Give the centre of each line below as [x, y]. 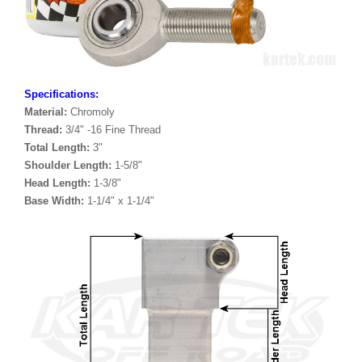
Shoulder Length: [68, 165]
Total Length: [57, 147]
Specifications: [61, 94]
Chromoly [91, 112]
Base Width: [54, 200]
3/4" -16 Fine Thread [112, 129]
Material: [46, 112]
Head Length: [57, 183]
